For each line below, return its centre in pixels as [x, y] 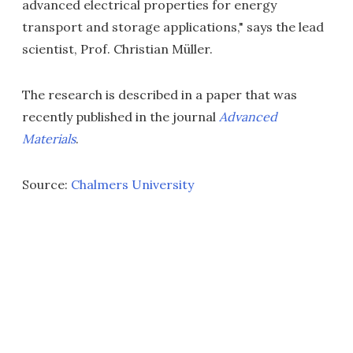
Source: [46, 184]
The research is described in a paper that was [160, 95]
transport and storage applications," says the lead [173, 27]
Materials [49, 139]
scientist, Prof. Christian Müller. [117, 49]
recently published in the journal [121, 117]
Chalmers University [132, 184]
